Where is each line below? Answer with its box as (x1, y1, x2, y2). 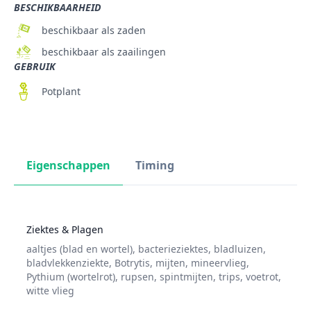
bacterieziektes (135, 242, 208, 256)
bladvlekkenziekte (26, 256, 109, 270)
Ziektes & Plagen (26, 223, 103, 237)
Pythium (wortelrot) (26, 270, 115, 284)
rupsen (118, 270, 154, 284)
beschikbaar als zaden (42, 24, 146, 37)
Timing (135, 158, 174, 174)
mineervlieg (188, 256, 246, 270)
